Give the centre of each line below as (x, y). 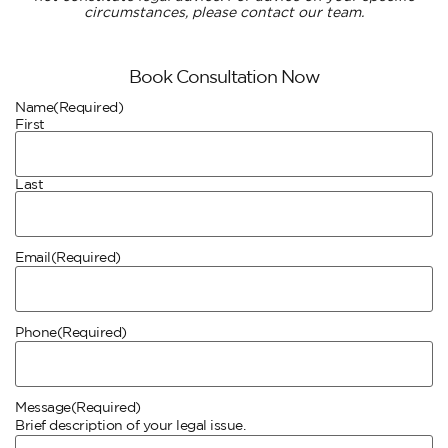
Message (43, 407)
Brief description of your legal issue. (130, 424)
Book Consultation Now (224, 75)
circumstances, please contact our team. (224, 11)
